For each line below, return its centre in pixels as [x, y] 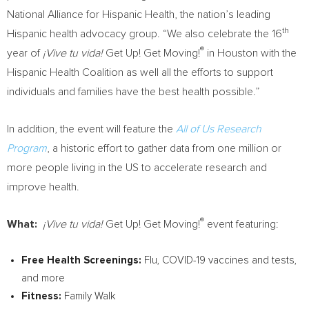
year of [25, 53]
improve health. [43, 187]
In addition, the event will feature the [91, 129]
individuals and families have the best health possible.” [133, 92]
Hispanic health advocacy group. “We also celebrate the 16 [144, 34]
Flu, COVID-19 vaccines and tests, [220, 260]
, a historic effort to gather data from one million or [164, 148]
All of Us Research [219, 129]
